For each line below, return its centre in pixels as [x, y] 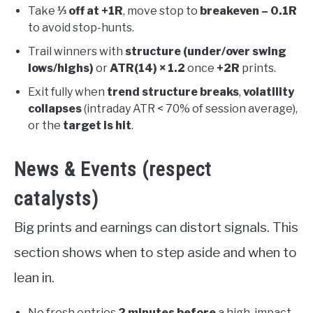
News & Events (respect [113, 170]
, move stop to [161, 11]
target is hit [97, 126]
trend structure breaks [173, 92]
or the [45, 126]
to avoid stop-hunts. [81, 28]
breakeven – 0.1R [248, 11]
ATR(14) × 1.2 [147, 68]
